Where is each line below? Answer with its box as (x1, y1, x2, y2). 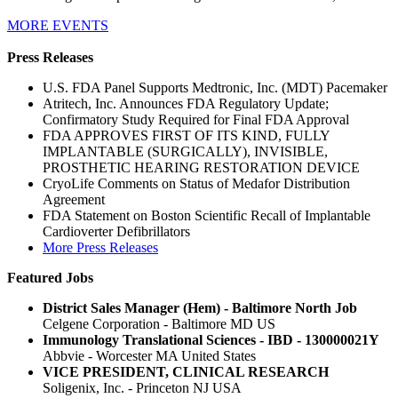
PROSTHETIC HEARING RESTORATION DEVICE (43, 159, 360, 175)
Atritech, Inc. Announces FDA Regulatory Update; (43, 95, 329, 111)
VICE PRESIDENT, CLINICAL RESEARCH (43, 363, 329, 379)
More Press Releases (43, 239, 158, 255)
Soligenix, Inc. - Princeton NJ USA (43, 379, 242, 395)
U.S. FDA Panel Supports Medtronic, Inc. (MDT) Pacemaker (43, 79, 387, 95)
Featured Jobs (7, 269, 93, 285)
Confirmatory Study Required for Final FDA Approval (43, 111, 349, 127)
